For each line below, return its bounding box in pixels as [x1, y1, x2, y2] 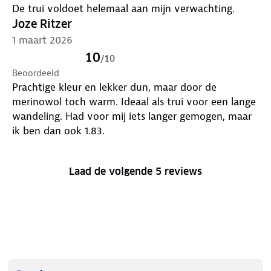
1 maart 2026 [12, 33, 73, 47]
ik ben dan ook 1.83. [12, 123, 105, 137]
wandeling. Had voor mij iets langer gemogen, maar [12, 109, 252, 123]
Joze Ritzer [12, 16, 72, 31]
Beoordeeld [12, 67, 59, 79]
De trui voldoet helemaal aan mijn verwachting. [12, 1, 235, 15]
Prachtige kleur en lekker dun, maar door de [12, 80, 217, 94]
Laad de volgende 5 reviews [68, 165, 202, 178]
